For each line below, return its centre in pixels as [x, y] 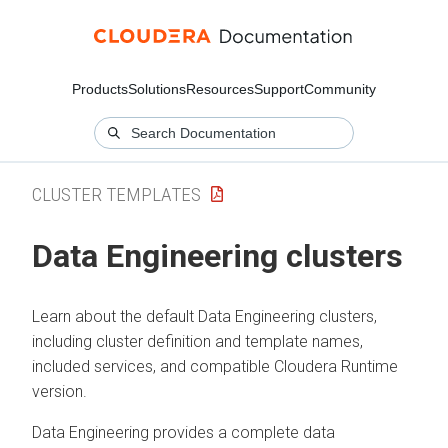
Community [340, 89]
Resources [220, 89]
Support [279, 89]
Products [100, 89]
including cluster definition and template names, [197, 341]
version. [59, 391]
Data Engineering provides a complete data [183, 432]
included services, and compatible [153, 366]
